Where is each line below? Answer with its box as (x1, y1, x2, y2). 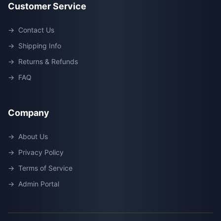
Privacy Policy (18, 148, 64, 156)
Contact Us (18, 26, 54, 34)
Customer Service (8, 1, 86, 11)
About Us (18, 132, 48, 141)
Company (8, 108, 49, 118)
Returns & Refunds (18, 57, 78, 66)
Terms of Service (18, 164, 73, 172)
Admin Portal (18, 180, 59, 188)
